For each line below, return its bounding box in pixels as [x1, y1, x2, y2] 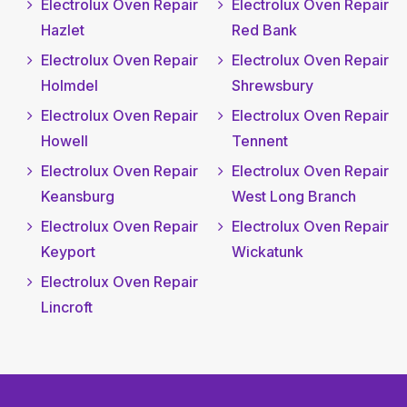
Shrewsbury [231, 76, 313, 95]
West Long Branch [231, 187, 356, 206]
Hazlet [41, 21, 84, 40]
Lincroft [41, 298, 93, 317]
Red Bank [231, 21, 297, 40]
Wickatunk [231, 243, 303, 262]
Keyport [41, 243, 95, 262]
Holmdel [41, 76, 98, 95]
